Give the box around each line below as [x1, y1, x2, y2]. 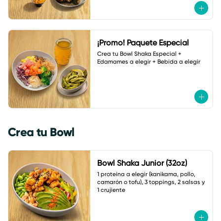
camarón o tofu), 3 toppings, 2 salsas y [97, 179, 205, 185]
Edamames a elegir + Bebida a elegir [97, 58, 200, 65]
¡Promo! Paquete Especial [97, 38, 189, 47]
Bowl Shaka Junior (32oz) [97, 158, 187, 168]
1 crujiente [97, 186, 125, 193]
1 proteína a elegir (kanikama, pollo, [97, 171, 195, 178]
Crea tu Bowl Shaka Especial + [97, 50, 182, 57]
